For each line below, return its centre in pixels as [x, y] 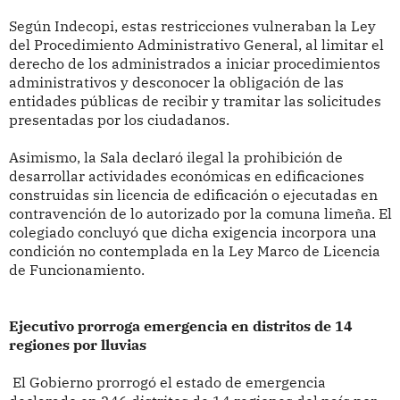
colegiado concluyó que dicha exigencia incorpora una [192, 233]
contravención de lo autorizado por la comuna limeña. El [200, 214]
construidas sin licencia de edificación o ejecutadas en [193, 195]
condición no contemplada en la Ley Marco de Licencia [194, 251]
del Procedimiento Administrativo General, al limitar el [196, 45]
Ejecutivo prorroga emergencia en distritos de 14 [180, 326]
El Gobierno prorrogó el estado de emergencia [167, 383]
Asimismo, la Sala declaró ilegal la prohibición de [175, 158]
